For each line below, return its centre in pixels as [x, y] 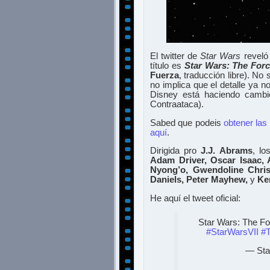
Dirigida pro [176, 151]
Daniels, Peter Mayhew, [200, 180]
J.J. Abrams [227, 151]
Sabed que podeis [187, 123]
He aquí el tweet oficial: [195, 198]
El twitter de [175, 56]
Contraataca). [177, 105]
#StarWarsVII [232, 232]
